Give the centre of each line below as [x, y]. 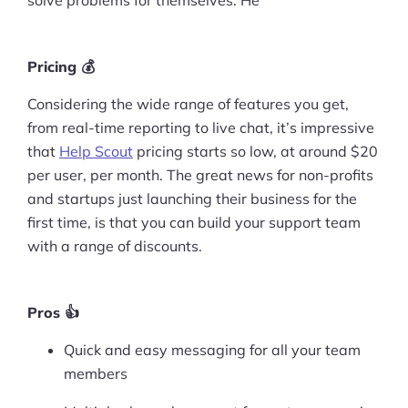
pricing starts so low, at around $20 [255, 151]
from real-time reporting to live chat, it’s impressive [201, 127]
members [96, 373]
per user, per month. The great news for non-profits [200, 174]
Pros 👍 [53, 312]
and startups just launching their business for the [192, 198]
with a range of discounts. [115, 245]
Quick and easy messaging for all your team [212, 349]
